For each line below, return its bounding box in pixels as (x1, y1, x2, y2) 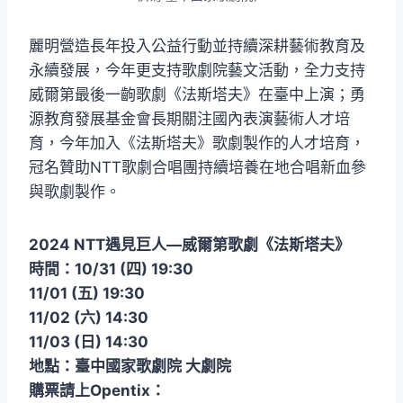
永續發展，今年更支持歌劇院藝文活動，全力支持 (29, 61, 365, 80)
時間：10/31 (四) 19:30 (29, 260, 193, 279)
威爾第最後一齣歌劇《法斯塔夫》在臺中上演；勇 (29, 85, 365, 104)
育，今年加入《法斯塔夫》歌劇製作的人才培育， (29, 134, 365, 153)
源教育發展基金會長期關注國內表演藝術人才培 (29, 110, 350, 129)
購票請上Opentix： (29, 381, 166, 400)
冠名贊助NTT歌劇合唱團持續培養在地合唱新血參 (29, 158, 366, 177)
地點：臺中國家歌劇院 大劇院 (29, 357, 231, 376)
